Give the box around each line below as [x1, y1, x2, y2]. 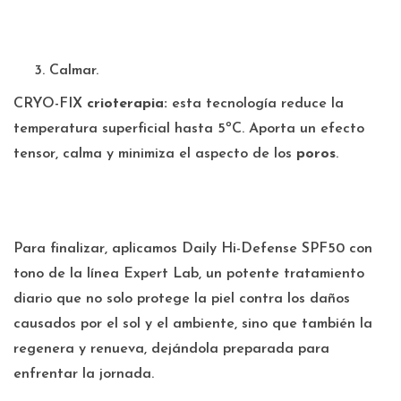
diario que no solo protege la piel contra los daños [13, 292, 350, 306]
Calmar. [49, 63, 98, 78]
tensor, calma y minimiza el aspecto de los [13, 147, 296, 161]
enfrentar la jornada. [13, 367, 154, 381]
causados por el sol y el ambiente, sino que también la [13, 317, 372, 331]
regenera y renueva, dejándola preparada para [13, 342, 329, 356]
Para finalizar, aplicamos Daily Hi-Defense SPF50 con [13, 242, 372, 256]
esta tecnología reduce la [172, 97, 344, 111]
